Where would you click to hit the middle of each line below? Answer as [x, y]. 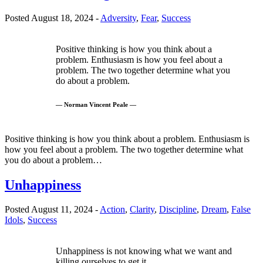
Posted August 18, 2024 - [53, 18]
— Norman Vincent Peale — [96, 104]
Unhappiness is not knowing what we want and [144, 251]
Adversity [118, 18]
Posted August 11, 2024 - [52, 210]
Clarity [142, 210]
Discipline [178, 210]
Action [112, 210]
